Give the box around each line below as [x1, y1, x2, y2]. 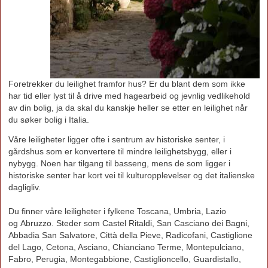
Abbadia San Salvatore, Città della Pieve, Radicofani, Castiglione [8, 231, 253, 240]
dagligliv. [8, 183, 41, 193]
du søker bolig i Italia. [8, 115, 90, 124]
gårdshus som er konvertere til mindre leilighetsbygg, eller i [8, 147, 232, 157]
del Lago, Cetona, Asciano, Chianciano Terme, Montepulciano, [8, 243, 245, 252]
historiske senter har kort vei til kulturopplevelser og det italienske [8, 171, 255, 181]
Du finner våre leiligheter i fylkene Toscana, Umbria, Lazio [8, 207, 227, 217]
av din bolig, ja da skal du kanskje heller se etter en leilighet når [8, 103, 248, 112]
